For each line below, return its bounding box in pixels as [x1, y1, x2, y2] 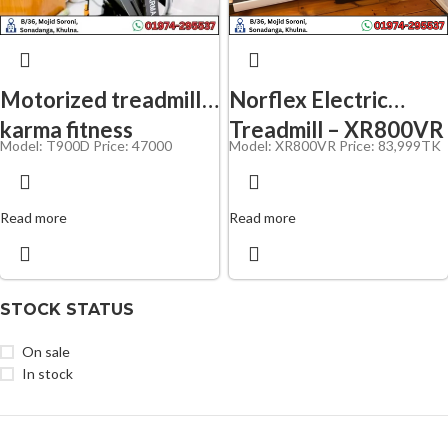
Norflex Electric [229, 86, 388, 113]
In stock [22, 365, 73, 382]
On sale [22, 343, 70, 360]
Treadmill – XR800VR [344, 116, 444, 143]
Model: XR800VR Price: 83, [229, 137, 397, 154]
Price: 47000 [90, 137, 172, 154]
